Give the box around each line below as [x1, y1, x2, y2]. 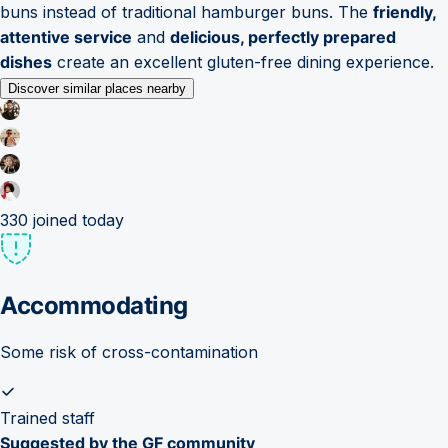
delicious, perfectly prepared [170, 26, 396, 47]
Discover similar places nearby [8, 80, 186, 96]
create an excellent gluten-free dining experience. [52, 51, 434, 72]
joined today [28, 209, 124, 230]
